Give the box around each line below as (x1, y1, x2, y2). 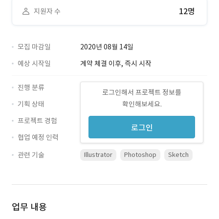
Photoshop (124, 151, 156, 159)
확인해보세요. (122, 100, 162, 109)
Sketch (168, 151, 189, 159)
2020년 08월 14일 (80, 43, 133, 51)
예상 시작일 (18, 59, 51, 68)
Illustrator (84, 151, 112, 159)
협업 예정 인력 (18, 133, 59, 142)
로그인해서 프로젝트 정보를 (102, 88, 181, 97)
